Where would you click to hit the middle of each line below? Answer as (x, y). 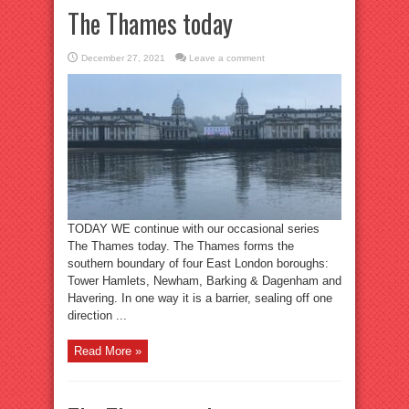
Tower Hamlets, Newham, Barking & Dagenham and (204, 281)
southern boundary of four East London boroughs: (198, 263)
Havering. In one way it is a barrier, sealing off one (200, 298)
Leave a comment (227, 58)
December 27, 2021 (123, 58)
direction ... (97, 315)
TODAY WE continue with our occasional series (194, 229)
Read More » (108, 351)
